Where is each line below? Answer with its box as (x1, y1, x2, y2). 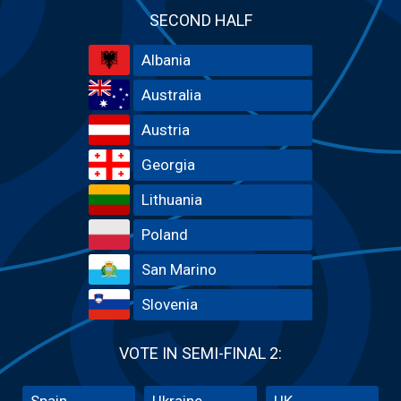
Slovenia (141, 294, 198, 313)
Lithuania (141, 190, 202, 209)
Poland (141, 225, 188, 243)
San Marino (141, 260, 217, 278)
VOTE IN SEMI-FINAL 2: (119, 343, 282, 363)
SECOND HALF (149, 10, 252, 30)
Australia (141, 85, 201, 104)
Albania (141, 50, 191, 69)
